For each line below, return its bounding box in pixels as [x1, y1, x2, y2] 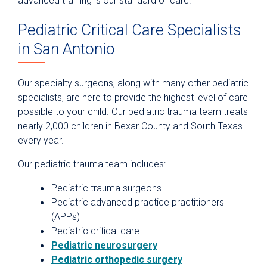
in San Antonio [18, 40, 115, 58]
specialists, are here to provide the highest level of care [18, 92, 248, 104]
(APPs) [51, 211, 80, 223]
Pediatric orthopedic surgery [51, 254, 182, 266]
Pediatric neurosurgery [51, 240, 157, 252]
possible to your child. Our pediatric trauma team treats [18, 106, 248, 118]
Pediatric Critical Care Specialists [18, 21, 241, 39]
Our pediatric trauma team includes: [18, 159, 166, 170]
